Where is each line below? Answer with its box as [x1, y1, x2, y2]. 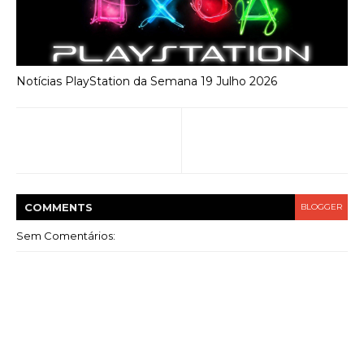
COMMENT [24, 201, 85, 214]
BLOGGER [301, 201, 342, 213]
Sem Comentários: [16, 229, 115, 243]
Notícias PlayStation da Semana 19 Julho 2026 [16, 73, 277, 89]
